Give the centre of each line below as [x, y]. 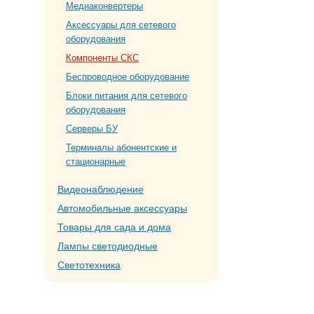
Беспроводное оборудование [128, 77]
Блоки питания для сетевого [127, 96]
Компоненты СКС [102, 58]
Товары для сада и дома [114, 227]
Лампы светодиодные [108, 246]
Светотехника [89, 265]
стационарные [96, 162]
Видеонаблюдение [101, 189]
